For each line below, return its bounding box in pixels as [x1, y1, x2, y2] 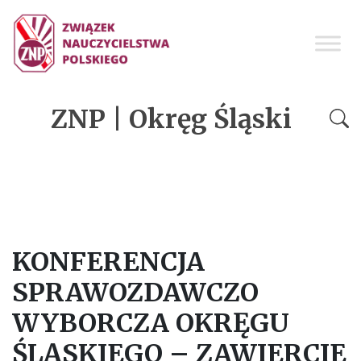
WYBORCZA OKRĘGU [12, 306, 289, 339]
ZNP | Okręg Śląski [50, 103, 292, 136]
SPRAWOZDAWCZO [12, 276, 259, 309]
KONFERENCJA [12, 245, 205, 278]
